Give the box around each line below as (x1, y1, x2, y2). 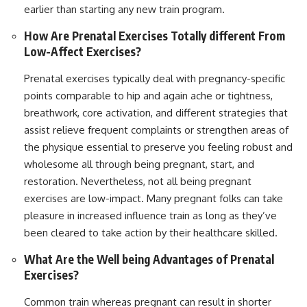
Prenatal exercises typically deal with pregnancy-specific (24, 71, 285, 85)
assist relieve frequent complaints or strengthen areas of (24, 123, 288, 136)
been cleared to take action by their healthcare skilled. (24, 225, 278, 239)
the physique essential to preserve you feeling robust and (24, 140, 293, 153)
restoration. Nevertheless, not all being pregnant (24, 174, 251, 188)
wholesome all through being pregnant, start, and (24, 157, 254, 171)
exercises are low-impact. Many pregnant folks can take (24, 191, 283, 205)
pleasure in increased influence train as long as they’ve (24, 208, 277, 222)
